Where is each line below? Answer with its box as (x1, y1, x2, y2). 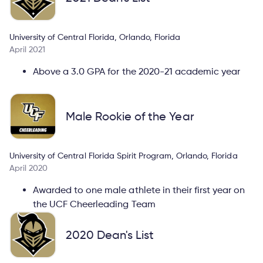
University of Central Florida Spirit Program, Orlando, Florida (9, 150, 238, 160)
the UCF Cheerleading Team (33, 198, 156, 210)
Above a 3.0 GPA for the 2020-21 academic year (33, 65, 241, 77)
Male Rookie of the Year (66, 109, 194, 123)
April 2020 (9, 162, 48, 173)
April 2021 (9, 43, 46, 54)
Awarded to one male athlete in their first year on (33, 184, 245, 195)
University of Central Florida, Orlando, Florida (9, 31, 181, 42)
